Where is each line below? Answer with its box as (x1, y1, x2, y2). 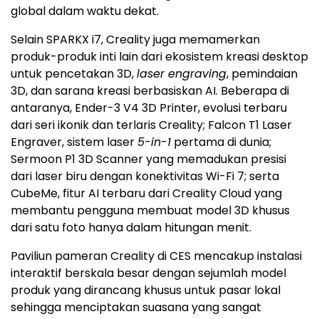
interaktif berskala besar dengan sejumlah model (11, 265, 286, 282)
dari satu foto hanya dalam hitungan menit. (11, 219, 251, 236)
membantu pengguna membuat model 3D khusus (11, 202, 290, 219)
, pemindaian (226, 66, 298, 83)
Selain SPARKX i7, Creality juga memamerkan (11, 31, 260, 48)
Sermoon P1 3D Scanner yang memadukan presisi (11, 151, 286, 168)
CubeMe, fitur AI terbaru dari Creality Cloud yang (11, 185, 282, 202)
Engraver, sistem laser (11, 134, 137, 151)
